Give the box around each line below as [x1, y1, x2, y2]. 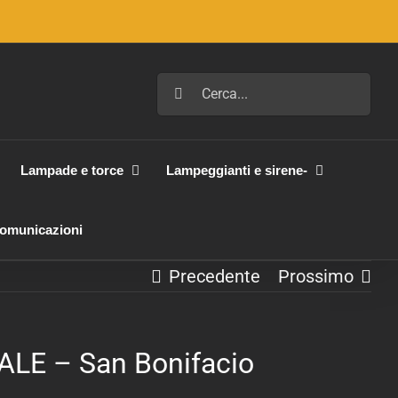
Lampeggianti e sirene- [165, 163, 307, 178]
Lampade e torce [20, 163, 123, 178]
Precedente [169, 266, 260, 287]
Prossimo [278, 266, 354, 287]
